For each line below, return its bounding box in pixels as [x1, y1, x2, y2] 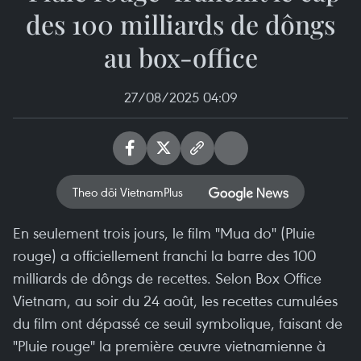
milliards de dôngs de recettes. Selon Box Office [13, 268, 322, 288]
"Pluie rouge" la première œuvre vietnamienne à [13, 335, 326, 355]
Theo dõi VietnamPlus [73, 184, 183, 200]
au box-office [103, 39, 258, 74]
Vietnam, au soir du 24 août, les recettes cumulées [13, 290, 338, 310]
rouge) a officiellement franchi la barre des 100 [13, 245, 316, 265]
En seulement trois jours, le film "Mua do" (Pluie [13, 222, 315, 243]
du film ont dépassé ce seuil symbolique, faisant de [13, 313, 342, 333]
